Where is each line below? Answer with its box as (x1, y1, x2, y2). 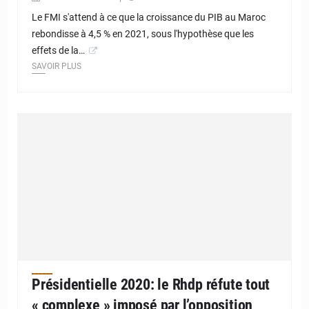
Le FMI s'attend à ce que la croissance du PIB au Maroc (32, 11, 266, 23)
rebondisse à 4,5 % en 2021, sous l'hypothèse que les (32, 28, 254, 39)
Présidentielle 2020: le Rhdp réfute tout (32, 276, 270, 294)
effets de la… (32, 44, 85, 56)
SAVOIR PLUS (32, 61, 81, 71)
